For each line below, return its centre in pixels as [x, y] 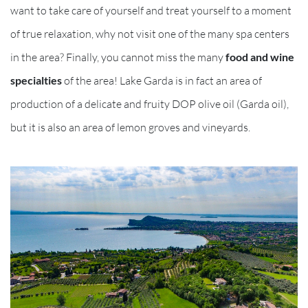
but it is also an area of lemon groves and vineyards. [130, 127]
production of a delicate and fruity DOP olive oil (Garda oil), [150, 103]
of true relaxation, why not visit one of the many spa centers [150, 33]
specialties [36, 80]
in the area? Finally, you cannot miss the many [118, 57]
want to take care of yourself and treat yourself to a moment [151, 10]
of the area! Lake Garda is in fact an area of [162, 80]
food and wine [260, 56]
